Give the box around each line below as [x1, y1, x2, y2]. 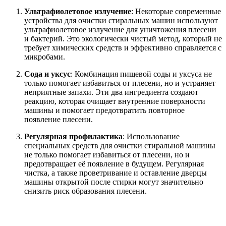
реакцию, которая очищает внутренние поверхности [24, 96, 205, 105]
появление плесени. [24, 115, 93, 124]
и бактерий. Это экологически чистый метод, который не [24, 34, 222, 43]
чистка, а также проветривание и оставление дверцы [24, 168, 207, 177]
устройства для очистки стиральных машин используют [24, 16, 218, 25]
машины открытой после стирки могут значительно [24, 177, 203, 186]
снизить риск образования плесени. [24, 186, 147, 195]
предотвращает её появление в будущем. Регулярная [24, 159, 204, 168]
